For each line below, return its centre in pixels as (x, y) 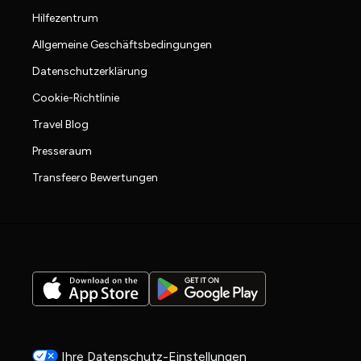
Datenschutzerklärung (90, 71)
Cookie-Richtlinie (76, 98)
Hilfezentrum (65, 18)
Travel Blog (60, 124)
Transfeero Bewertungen (95, 177)
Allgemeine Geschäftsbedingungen (122, 44)
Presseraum (62, 151)
